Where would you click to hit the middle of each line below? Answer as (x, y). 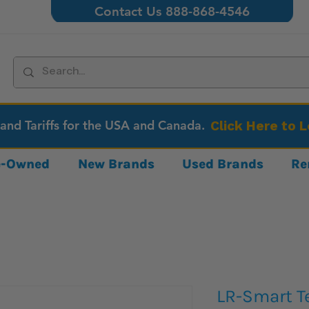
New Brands (116, 164)
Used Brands (223, 164)
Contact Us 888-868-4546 (172, 11)
